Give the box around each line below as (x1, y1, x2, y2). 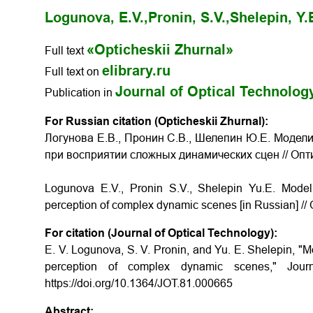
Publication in (45, 87, 115, 99)
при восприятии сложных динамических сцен (45, 149, 282, 161)
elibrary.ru (102, 63, 170, 78)
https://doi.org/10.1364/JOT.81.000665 (45, 277, 233, 289)
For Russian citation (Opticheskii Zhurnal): (45, 115, 268, 127)
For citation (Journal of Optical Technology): (45, 227, 277, 239)
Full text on (45, 66, 102, 78)
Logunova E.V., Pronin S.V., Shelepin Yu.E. (45, 182, 282, 194)
